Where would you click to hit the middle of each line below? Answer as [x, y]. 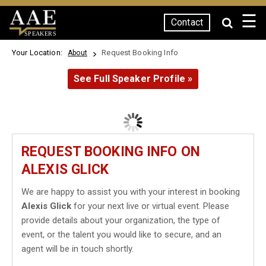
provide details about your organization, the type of [121, 220]
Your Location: [39, 53]
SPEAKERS [40, 33]
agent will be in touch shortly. [77, 249]
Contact [187, 22]
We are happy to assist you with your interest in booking [131, 192]
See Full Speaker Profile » [133, 79]
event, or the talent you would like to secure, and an [121, 235]
